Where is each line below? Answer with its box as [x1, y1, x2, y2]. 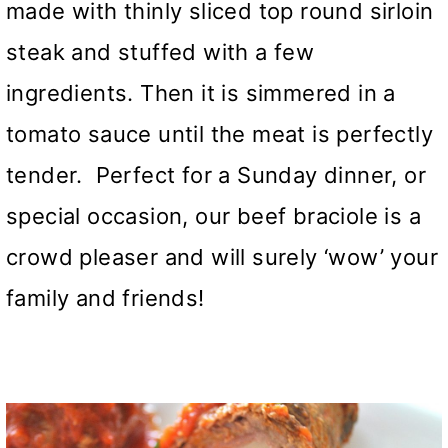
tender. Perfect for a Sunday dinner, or [6, 162, 426, 188]
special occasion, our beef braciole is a [6, 203, 421, 229]
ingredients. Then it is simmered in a [6, 80, 396, 106]
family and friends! [6, 285, 205, 311]
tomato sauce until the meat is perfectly [6, 121, 433, 147]
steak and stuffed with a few [6, 39, 315, 65]
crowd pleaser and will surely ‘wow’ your [6, 244, 438, 270]
